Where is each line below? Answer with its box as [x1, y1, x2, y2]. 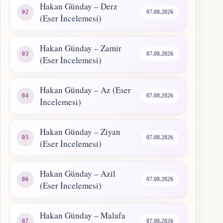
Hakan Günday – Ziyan [40, 125, 120, 137]
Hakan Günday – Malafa [40, 209, 125, 221]
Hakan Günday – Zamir [40, 42, 121, 54]
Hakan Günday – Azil [40, 167, 115, 179]
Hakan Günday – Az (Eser [40, 84, 131, 96]
